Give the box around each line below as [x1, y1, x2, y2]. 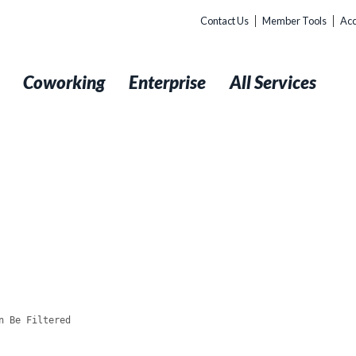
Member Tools [262, 14, 327, 27]
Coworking [23, 72, 105, 93]
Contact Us [200, 14, 249, 27]
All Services [230, 72, 316, 93]
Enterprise [129, 72, 206, 93]
